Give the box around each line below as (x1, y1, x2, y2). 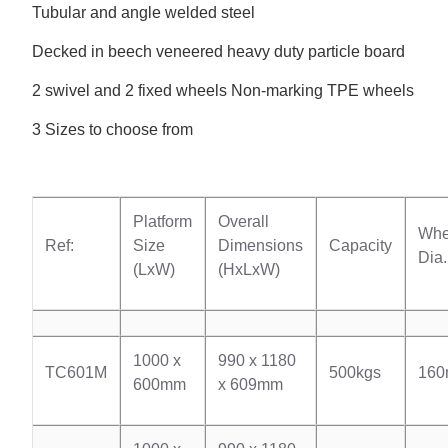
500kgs (329, 364, 381, 381)
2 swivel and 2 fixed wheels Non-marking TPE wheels (32, 82, 414, 99)
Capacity (329, 237, 392, 254)
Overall (218, 213, 269, 230)
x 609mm (218, 376, 283, 393)
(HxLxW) (218, 261, 280, 278)
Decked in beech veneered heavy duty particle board (32, 43, 405, 60)
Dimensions (218, 237, 303, 254)
